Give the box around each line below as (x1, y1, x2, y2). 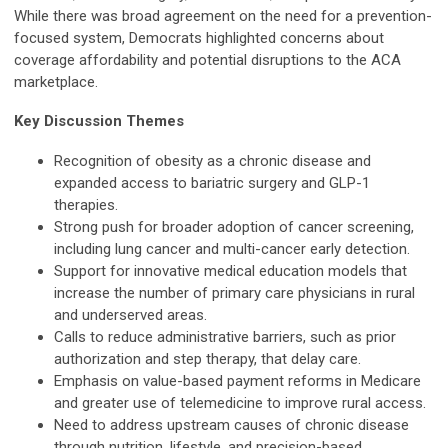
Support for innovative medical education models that (54, 262, 407, 281)
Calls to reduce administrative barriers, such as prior (54, 328, 396, 347)
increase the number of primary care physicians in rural (54, 284, 415, 303)
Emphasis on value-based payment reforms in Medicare (54, 372, 421, 391)
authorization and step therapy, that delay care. (54, 350, 361, 369)
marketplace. (14, 73, 98, 92)
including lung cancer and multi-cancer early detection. (54, 240, 410, 259)
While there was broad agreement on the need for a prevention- (14, 7, 432, 26)
